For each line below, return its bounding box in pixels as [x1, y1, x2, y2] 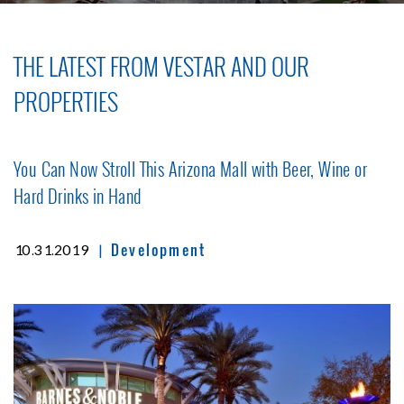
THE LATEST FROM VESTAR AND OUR [14, 48, 309, 84]
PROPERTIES [14, 83, 118, 119]
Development [111, 238, 207, 261]
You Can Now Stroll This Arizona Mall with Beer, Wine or [14, 154, 367, 182]
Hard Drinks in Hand [14, 181, 142, 209]
